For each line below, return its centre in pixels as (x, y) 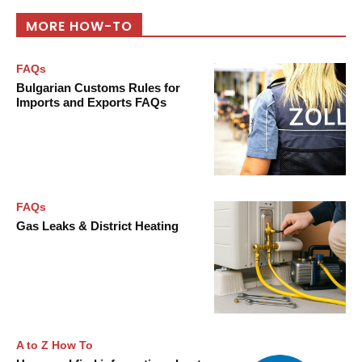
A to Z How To (55, 345)
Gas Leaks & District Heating (97, 226)
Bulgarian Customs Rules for (98, 88)
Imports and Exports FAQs (91, 103)
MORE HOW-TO (79, 27)
